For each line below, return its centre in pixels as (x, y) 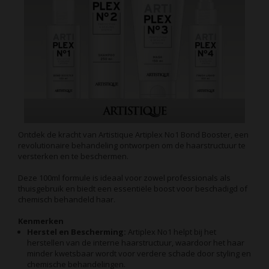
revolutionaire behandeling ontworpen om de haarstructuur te (132, 145)
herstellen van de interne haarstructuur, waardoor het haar (136, 242)
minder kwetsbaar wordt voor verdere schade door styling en (139, 253)
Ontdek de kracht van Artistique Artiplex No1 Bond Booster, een (133, 134)
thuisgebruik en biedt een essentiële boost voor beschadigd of (133, 188)
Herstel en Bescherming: (77, 231)
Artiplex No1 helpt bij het (171, 231)
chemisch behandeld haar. (67, 199)
